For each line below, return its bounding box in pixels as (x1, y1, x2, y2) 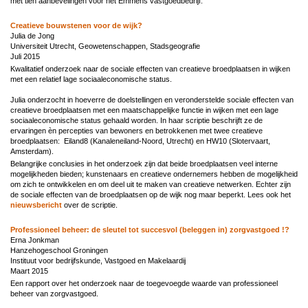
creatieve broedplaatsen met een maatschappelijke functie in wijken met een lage (10, 105, 278, 114)
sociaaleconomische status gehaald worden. (10, 115, 160, 124)
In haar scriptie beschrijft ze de (160, 115, 263, 124)
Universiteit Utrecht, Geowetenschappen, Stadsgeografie (10, 41, 200, 50)
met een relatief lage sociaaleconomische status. (10, 74, 172, 83)
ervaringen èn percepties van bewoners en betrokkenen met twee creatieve (10, 126, 263, 135)
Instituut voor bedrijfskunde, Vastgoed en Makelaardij (10, 256, 186, 265)
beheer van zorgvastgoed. (10, 289, 98, 298)
